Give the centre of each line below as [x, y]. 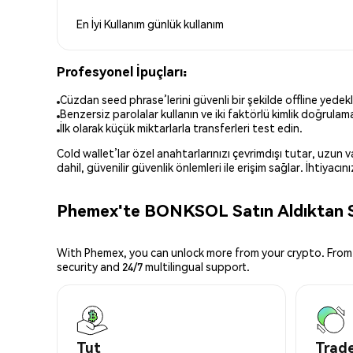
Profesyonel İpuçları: [122, 71]
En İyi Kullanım [112, 23]
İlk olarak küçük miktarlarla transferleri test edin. [181, 128]
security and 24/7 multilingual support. [153, 267]
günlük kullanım [186, 23]
